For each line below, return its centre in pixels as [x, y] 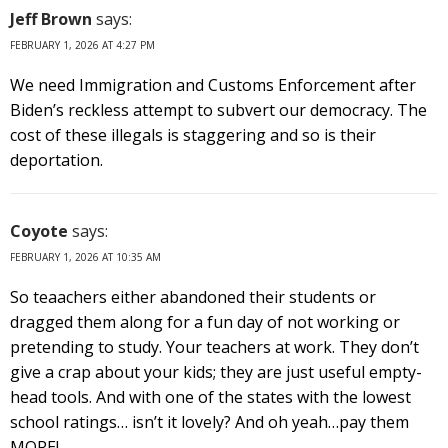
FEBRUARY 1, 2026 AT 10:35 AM [85, 256]
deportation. [56, 159]
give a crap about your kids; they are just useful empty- [216, 371]
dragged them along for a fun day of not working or [205, 321]
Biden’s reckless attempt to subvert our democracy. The [218, 109]
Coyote [39, 230]
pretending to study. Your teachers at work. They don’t [214, 346]
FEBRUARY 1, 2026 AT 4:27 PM [82, 44]
